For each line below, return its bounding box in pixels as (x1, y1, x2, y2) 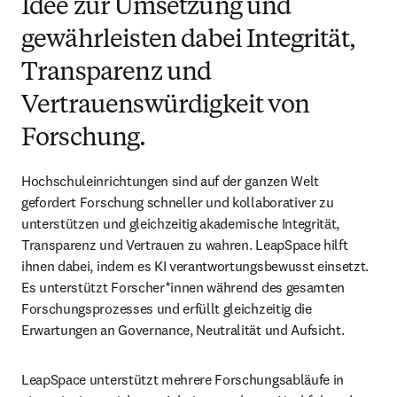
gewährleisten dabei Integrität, (21, 28, 355, 53)
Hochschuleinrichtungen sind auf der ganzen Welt (21, 172, 319, 190)
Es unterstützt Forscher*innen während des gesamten (21, 278, 345, 296)
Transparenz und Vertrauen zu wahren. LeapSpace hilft (21, 236, 348, 253)
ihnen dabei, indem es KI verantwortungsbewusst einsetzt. (21, 257, 370, 275)
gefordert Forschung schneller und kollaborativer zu (21, 193, 334, 211)
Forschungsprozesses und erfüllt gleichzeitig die (21, 300, 312, 317)
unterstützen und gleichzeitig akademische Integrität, (21, 214, 340, 232)
